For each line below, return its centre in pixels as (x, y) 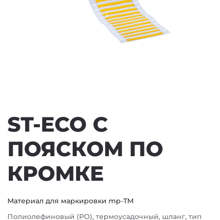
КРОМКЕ (55, 173)
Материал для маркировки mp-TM (70, 201)
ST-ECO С (58, 124)
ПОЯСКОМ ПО (85, 149)
